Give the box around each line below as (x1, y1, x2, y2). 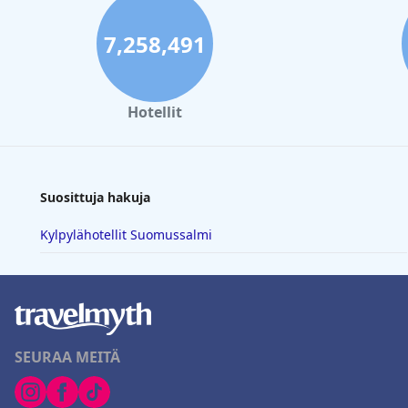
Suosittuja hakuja (40, 189, 150, 207)
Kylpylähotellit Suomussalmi (40, 226, 212, 244)
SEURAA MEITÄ (15, 347, 120, 368)
